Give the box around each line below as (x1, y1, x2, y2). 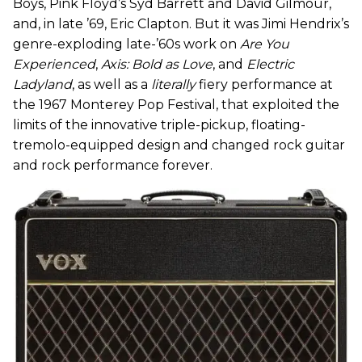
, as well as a (72, 76, 151, 92)
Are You (240, 36, 289, 52)
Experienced (13, 56, 95, 72)
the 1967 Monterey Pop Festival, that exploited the (13, 96, 339, 112)
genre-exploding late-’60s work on (13, 36, 240, 52)
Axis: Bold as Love (101, 56, 213, 72)
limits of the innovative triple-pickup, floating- (13, 116, 305, 133)
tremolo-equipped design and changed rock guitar (13, 137, 345, 153)
